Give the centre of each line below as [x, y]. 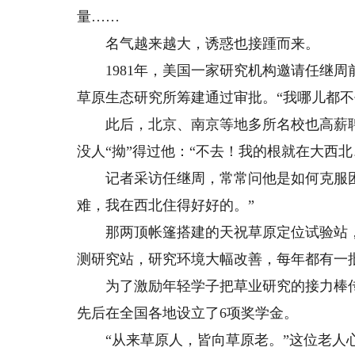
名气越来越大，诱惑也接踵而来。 [198, 44]
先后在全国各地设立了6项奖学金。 [188, 313]
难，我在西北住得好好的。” [166, 205]
